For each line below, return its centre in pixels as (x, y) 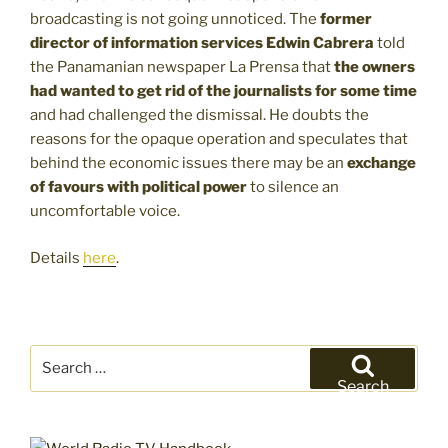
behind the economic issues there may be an (188, 163)
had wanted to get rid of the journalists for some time (223, 91)
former (346, 19)
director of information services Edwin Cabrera (202, 43)
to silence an (293, 187)
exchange (381, 163)
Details (56, 257)
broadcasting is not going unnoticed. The (175, 19)
